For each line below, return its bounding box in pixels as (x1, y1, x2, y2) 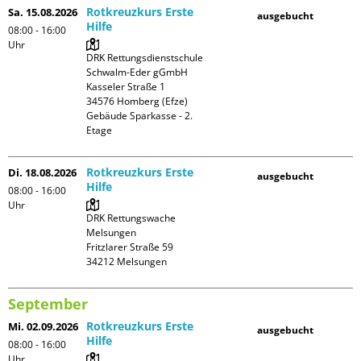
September (8, 294, 88, 313)
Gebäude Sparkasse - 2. (86, 109, 193, 122)
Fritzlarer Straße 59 (86, 240, 174, 254)
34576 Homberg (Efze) (86, 94, 189, 108)
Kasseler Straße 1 (86, 80, 166, 93)
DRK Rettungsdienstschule (86, 51, 204, 64)
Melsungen (86, 226, 137, 239)
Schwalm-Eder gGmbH (86, 65, 189, 79)
